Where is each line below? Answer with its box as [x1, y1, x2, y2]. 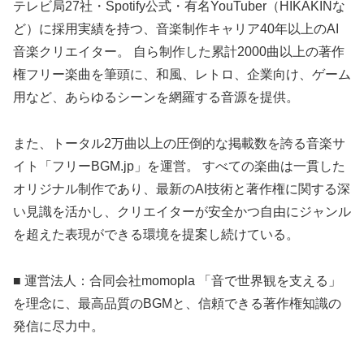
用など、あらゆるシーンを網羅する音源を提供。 [13, 89, 299, 104]
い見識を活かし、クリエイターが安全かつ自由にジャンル [13, 204, 351, 219]
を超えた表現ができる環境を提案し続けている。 [13, 227, 299, 241]
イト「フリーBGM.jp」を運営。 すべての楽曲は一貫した [13, 158, 345, 173]
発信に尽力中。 [13, 318, 104, 333]
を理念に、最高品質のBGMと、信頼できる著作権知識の [13, 296, 341, 310]
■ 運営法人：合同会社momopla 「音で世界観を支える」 [13, 273, 341, 288]
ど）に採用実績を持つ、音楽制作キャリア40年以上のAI [13, 21, 339, 36]
